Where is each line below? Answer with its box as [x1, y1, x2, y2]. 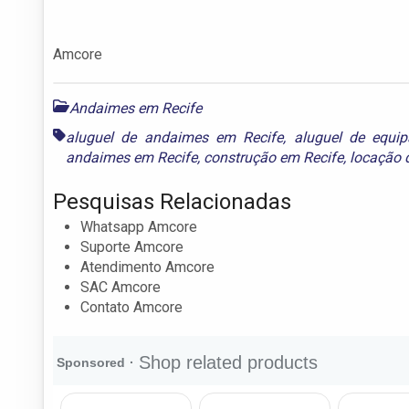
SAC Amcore [80, 278, 161, 296]
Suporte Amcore [80, 237, 184, 256]
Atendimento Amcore [80, 257, 215, 276]
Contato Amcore [80, 298, 183, 316]
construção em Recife [204, 148, 343, 166]
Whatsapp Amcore [80, 217, 197, 236]
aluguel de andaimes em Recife [66, 128, 284, 146]
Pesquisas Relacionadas [53, 188, 291, 215]
